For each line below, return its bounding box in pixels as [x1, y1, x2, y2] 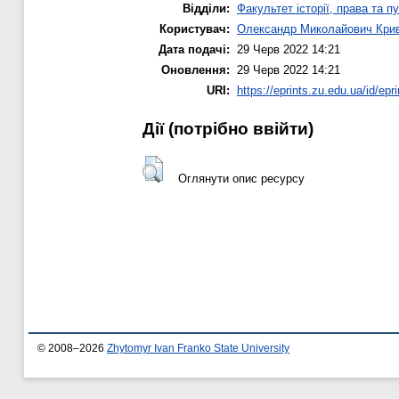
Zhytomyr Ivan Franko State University [107, 343, 289, 354]
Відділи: [183, 2, 230, 16]
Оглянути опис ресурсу [177, 171, 305, 185]
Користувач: [159, 22, 230, 37]
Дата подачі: [159, 43, 230, 57]
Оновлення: [161, 63, 230, 77]
